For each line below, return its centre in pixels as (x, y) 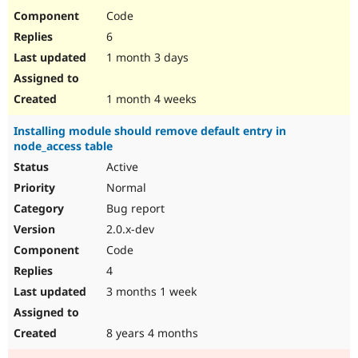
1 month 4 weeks (150, 99)
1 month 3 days (146, 58)
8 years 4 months (151, 333)
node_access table (63, 146)
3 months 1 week (150, 292)
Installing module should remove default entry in (150, 131)
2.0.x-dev (129, 229)
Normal (125, 188)
